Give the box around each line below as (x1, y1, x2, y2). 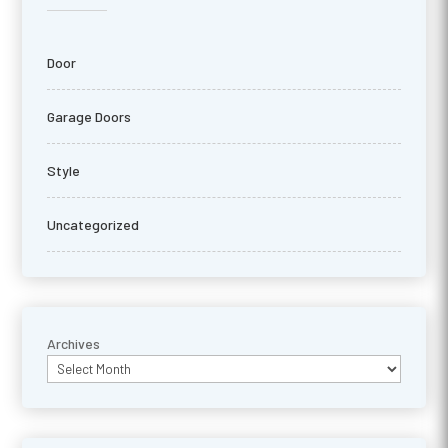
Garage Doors (47, 107, 132, 125)
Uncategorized (47, 215, 140, 233)
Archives (47, 334, 101, 352)
